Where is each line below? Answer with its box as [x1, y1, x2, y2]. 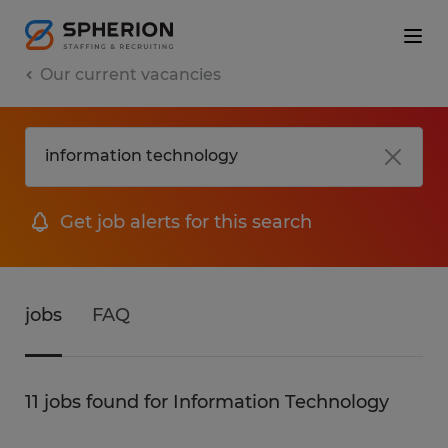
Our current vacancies [40, 65, 221, 84]
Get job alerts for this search [60, 210, 312, 233]
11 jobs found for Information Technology [25, 390, 389, 413]
